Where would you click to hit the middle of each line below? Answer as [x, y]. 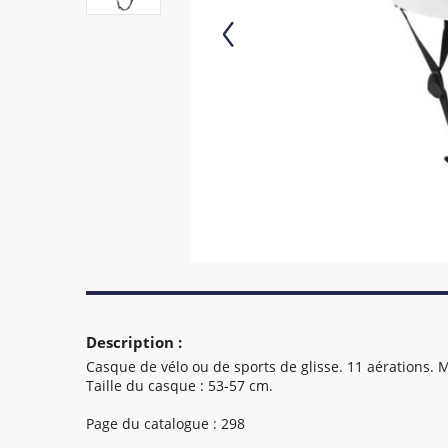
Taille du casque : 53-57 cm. [179, 385]
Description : [134, 342]
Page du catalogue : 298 [165, 423]
